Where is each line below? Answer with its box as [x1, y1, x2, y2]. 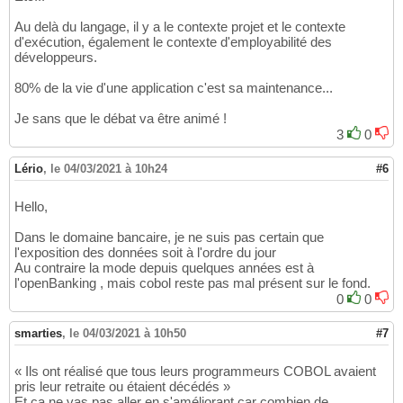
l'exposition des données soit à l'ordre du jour [14, 245, 276, 261]
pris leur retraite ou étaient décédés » [14, 379, 230, 395]
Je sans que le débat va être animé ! [14, 111, 227, 127]
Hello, [14, 199, 48, 215]
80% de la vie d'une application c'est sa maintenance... [14, 80, 333, 96]
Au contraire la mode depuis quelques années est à [14, 260, 314, 276]
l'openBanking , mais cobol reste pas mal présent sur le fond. [14, 275, 371, 291]
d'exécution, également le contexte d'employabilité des [14, 34, 332, 50]
